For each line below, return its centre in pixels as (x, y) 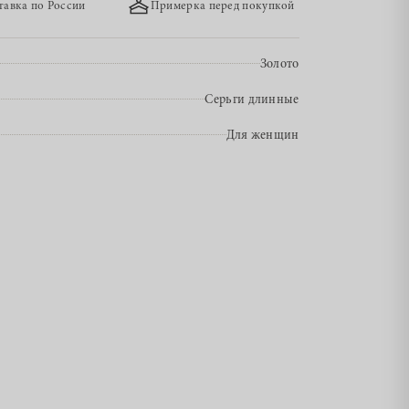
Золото (279, 65)
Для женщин (262, 136)
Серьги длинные (252, 100)
